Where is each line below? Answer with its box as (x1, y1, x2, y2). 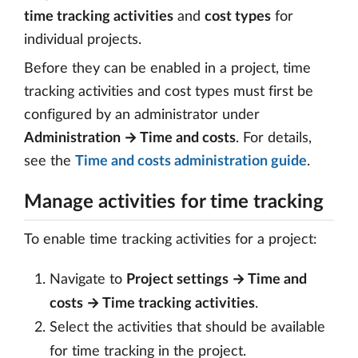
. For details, (236, 131, 312, 145)
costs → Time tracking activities (50, 296, 255, 311)
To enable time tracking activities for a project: (24, 233, 317, 247)
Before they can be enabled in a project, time (24, 62, 311, 76)
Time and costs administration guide (75, 154, 307, 169)
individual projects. (24, 33, 141, 47)
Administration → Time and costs (24, 131, 236, 145)
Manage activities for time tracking (24, 193, 324, 212)
